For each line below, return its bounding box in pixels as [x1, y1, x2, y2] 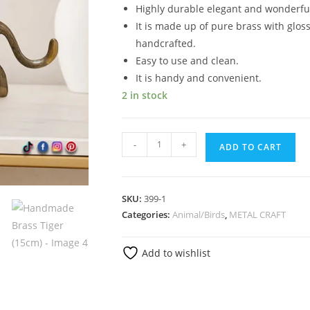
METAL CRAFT [229, 208, 286, 221]
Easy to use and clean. [136, 53, 239, 67]
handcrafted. [136, 36, 196, 50]
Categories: [122, 208, 172, 221]
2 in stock [122, 88, 167, 102]
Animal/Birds [172, 208, 225, 221]
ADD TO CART [219, 140, 282, 153]
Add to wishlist [139, 246, 210, 259]
